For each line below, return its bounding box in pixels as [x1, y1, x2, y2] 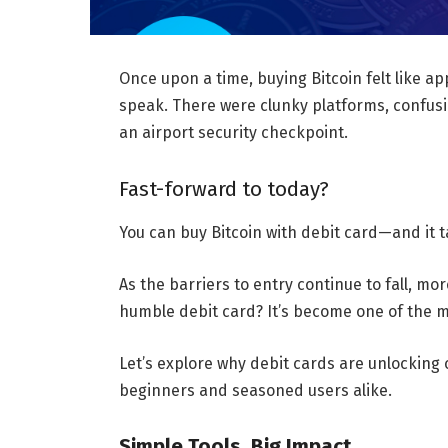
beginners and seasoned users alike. [118, 380, 392, 400]
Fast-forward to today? [118, 176, 329, 201]
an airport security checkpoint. [118, 123, 348, 143]
